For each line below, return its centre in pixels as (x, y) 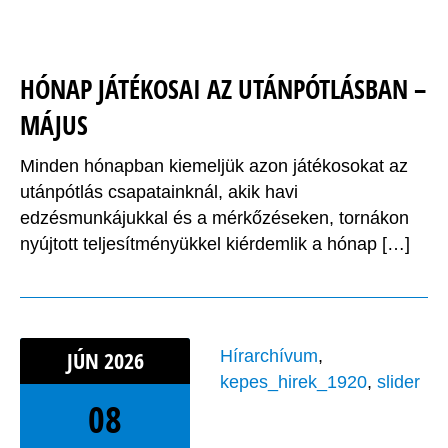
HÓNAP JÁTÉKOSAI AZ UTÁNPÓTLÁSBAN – (223, 89)
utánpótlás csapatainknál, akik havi (159, 192)
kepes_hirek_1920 (293, 382)
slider (398, 382)
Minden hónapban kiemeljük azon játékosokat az (214, 166)
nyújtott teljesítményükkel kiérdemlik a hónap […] (215, 244)
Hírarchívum (269, 356)
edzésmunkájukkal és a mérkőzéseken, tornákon (214, 218)
